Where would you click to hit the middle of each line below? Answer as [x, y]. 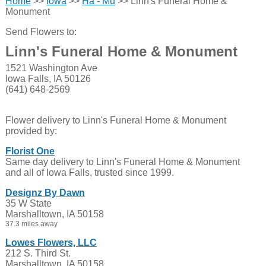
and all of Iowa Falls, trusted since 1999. [89, 172]
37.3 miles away [31, 224]
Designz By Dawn [45, 193]
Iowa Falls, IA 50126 [48, 79]
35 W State [28, 203]
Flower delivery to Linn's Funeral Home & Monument [115, 120]
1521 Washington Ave [51, 68]
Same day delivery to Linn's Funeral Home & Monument [122, 162]
